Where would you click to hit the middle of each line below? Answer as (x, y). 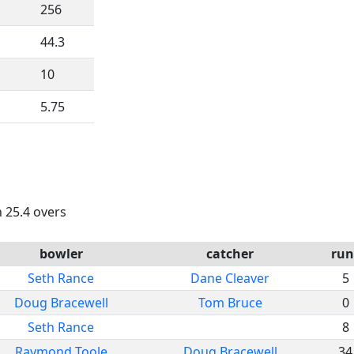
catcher (230, 253)
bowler (61, 253)
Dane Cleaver (230, 278)
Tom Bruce (230, 302)
